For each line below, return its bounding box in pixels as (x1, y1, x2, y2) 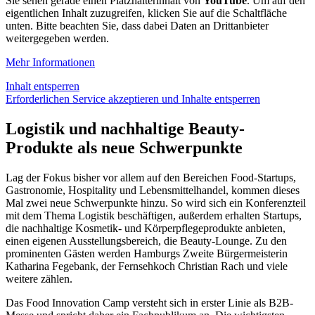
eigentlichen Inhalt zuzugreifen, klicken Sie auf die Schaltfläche (6, 7, 287, 20)
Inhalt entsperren (6, 80, 79, 93)
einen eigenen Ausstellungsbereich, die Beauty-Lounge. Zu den (6, 235, 287, 247)
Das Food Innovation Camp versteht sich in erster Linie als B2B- (6, 297, 293, 309)
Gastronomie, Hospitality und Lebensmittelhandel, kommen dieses (6, 184, 300, 197)
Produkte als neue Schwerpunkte (6, 139, 243, 157)
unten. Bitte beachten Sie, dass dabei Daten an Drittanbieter (6, 20, 269, 32)
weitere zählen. (6, 273, 72, 285)
